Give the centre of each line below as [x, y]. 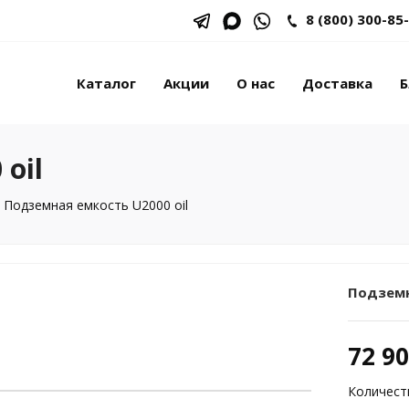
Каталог [106, 83]
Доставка [337, 83]
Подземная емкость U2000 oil [96, 205]
